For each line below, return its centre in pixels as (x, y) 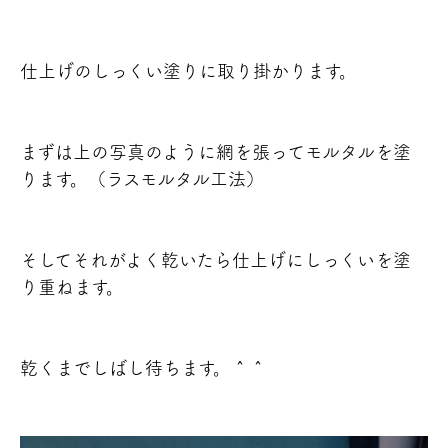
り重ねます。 (72, 287)
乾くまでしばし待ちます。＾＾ (152, 368)
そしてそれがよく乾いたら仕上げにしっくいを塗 (215, 260)
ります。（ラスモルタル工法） (142, 179)
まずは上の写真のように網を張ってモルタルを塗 (215, 152)
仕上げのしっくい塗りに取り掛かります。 (188, 71)
